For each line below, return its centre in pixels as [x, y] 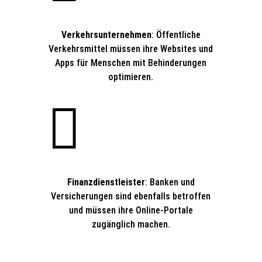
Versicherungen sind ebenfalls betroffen [131, 196]
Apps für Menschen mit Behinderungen [131, 63]
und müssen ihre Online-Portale [131, 210]
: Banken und [170, 182]
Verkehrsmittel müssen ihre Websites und [131, 49]
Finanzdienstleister [106, 182]
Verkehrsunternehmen [106, 35]
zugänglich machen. [131, 224]
